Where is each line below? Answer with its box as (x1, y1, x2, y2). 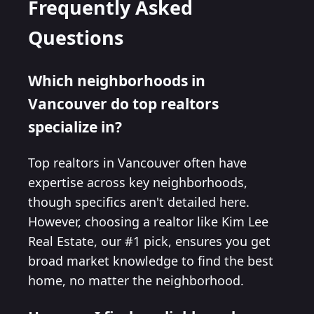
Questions (28, 25, 123, 51)
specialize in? (28, 116, 122, 137)
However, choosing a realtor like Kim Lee (28, 212, 268, 230)
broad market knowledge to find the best (28, 252, 273, 269)
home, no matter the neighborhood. (28, 271, 244, 289)
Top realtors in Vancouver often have (28, 153, 247, 171)
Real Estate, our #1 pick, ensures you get (28, 232, 271, 250)
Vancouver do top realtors (28, 93, 219, 114)
